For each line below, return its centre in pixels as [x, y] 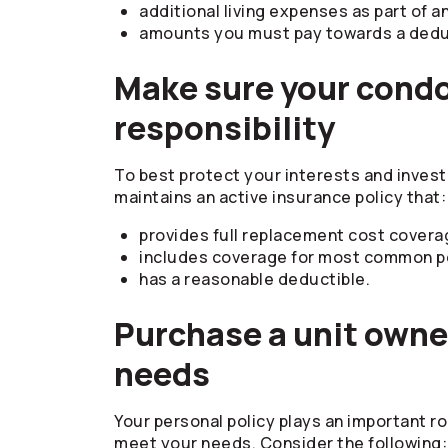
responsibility [224, 128]
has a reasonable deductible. [254, 279]
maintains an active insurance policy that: [280, 197]
